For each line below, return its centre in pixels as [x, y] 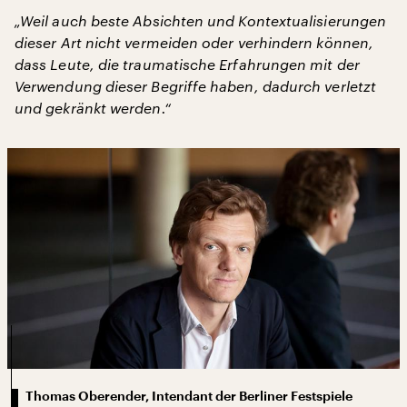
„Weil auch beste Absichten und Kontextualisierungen [201, 20]
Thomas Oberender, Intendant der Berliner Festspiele [189, 396]
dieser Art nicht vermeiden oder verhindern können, [194, 42]
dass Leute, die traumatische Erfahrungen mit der [187, 64]
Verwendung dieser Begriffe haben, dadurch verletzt [195, 86]
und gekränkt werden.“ [93, 108]
